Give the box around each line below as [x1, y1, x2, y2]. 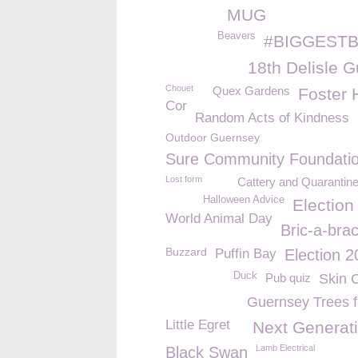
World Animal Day [165, 211, 272, 226]
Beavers [217, 30, 256, 42]
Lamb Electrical [256, 343, 315, 352]
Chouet [165, 83, 193, 93]
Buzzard [165, 245, 207, 258]
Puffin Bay [215, 246, 276, 261]
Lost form [165, 174, 202, 184]
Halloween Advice [203, 194, 284, 205]
